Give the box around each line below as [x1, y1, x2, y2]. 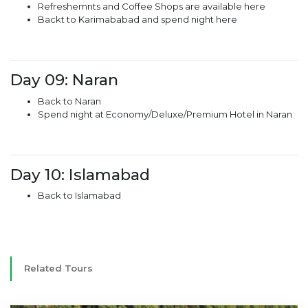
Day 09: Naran [10, 70, 118, 90]
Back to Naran [38, 95, 101, 107]
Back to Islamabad [38, 190, 121, 201]
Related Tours [24, 263, 93, 274]
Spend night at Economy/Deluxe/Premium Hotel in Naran [38, 108, 292, 120]
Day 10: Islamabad [10, 164, 150, 184]
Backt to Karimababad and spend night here [38, 14, 237, 25]
